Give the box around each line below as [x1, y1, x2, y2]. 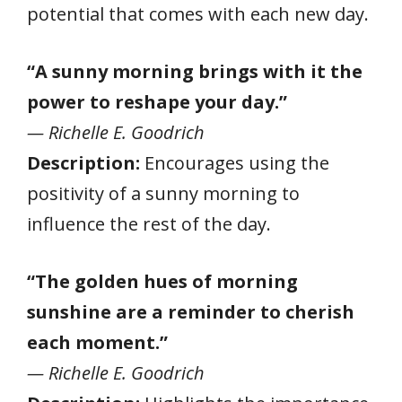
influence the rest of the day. [27, 211, 271, 236]
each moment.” [27, 329, 168, 354]
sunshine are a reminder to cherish [27, 299, 354, 324]
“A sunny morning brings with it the [27, 58, 363, 83]
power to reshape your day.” [27, 89, 287, 114]
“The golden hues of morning [27, 268, 298, 293]
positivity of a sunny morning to [27, 180, 300, 205]
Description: [27, 150, 140, 175]
